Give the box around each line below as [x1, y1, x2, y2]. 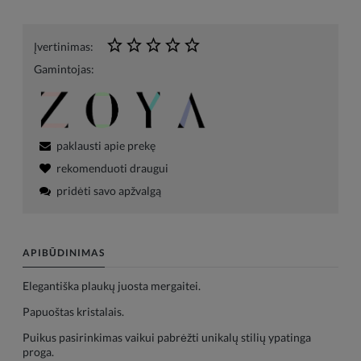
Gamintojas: [34, 62, 94, 77]
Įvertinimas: [34, 39, 93, 54]
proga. [23, 344, 54, 359]
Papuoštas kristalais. [23, 304, 124, 318]
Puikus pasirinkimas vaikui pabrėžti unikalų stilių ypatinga [23, 330, 311, 344]
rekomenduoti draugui [56, 160, 168, 175]
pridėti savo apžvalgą [56, 183, 161, 197]
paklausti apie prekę [56, 138, 156, 152]
